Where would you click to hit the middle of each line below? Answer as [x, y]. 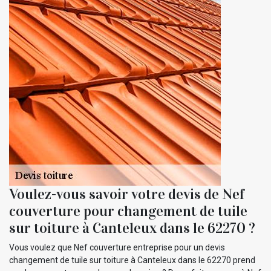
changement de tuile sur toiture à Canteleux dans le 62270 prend [132, 260]
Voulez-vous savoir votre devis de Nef [127, 194]
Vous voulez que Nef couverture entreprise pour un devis [117, 247]
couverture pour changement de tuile [128, 211]
